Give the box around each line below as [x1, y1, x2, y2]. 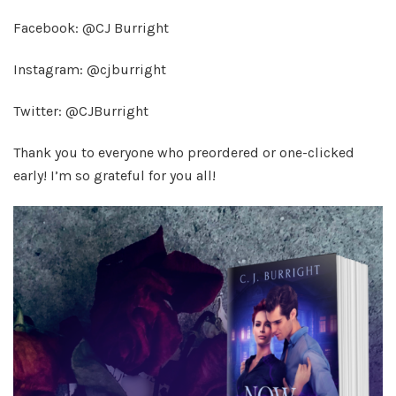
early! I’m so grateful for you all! [13, 166, 216, 184]
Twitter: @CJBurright [13, 102, 148, 119]
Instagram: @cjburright [13, 60, 166, 78]
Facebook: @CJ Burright [13, 19, 169, 36]
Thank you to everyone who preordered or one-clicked [13, 143, 354, 161]
